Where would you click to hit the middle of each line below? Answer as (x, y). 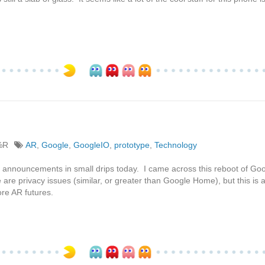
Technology (176, 145)
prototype (132, 145)
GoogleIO (91, 145)
